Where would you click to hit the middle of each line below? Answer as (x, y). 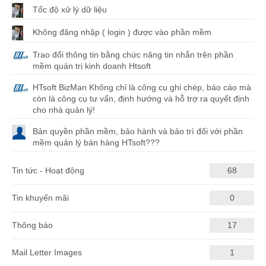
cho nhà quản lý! (64, 110)
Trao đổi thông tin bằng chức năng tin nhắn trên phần (133, 55)
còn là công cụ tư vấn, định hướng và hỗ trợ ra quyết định (141, 99)
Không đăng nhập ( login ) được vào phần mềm (122, 32)
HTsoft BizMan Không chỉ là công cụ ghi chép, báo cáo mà (142, 88)
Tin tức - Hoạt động (48, 171)
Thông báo (32, 225)
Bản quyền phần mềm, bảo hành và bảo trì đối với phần (138, 132)
